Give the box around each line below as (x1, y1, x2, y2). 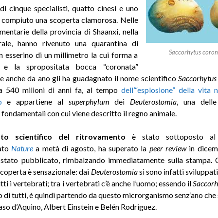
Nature (11, 143, 33, 153)
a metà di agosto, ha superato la (33, 143, 149, 153)
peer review (149, 143, 186, 153)
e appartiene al (1, 96, 69, 106)
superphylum (68, 96, 109, 106)
